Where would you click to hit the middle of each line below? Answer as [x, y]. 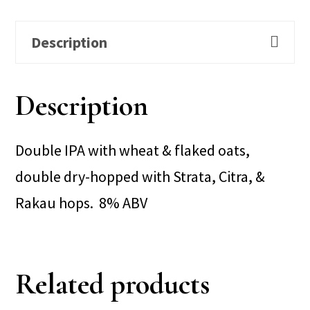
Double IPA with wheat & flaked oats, [133, 150]
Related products [113, 284]
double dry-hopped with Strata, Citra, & [140, 176]
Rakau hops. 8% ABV [82, 202]
